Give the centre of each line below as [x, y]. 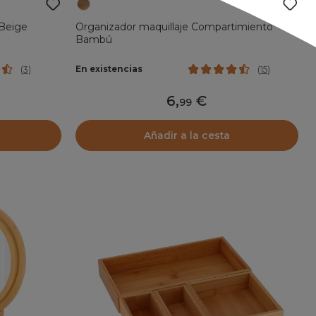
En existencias [109, 69]
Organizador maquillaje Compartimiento [174, 26]
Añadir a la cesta [187, 135]
